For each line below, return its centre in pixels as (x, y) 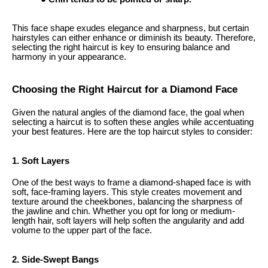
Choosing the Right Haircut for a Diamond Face (125, 89)
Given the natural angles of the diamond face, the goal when (128, 112)
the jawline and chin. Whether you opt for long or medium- (124, 211)
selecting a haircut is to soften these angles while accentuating (133, 122)
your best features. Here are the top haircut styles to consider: (132, 131)
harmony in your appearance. (69, 57)
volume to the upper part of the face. (82, 230)
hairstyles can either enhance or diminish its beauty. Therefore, (134, 37)
